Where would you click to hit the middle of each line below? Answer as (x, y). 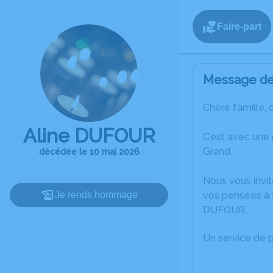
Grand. (218, 151)
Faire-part (239, 26)
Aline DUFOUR (89, 136)
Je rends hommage (96, 195)
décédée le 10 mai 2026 (89, 152)
